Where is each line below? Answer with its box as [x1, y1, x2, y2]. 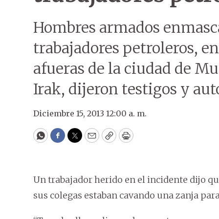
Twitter [74, 134, 107, 146]
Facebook [57, 134, 98, 146]
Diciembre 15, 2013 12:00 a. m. [33, 109, 147, 118]
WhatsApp [40, 134, 86, 146]
